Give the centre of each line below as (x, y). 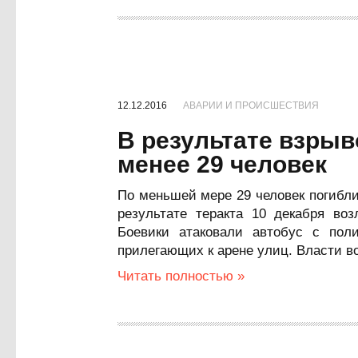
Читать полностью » (181, 276)
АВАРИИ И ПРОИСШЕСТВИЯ (251, 105)
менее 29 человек (222, 164)
